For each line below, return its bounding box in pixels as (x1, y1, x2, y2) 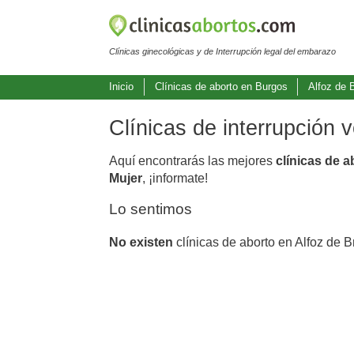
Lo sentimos (109, 200, 192, 217)
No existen (109, 235, 173, 249)
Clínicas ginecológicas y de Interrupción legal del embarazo (109, 46, 336, 56)
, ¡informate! (142, 171, 208, 185)
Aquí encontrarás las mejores (109, 153, 276, 168)
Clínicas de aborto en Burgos (154, 81, 288, 93)
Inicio (109, 81, 134, 93)
